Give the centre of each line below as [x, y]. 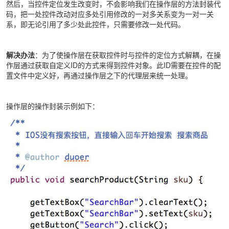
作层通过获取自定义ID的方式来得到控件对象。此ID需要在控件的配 [113, 65]
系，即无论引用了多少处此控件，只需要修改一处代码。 [96, 24]
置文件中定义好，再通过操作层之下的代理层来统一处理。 [99, 75]
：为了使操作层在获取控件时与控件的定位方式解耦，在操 [128, 55]
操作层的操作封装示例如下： [53, 106]
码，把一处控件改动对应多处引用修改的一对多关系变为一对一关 [110, 14]
